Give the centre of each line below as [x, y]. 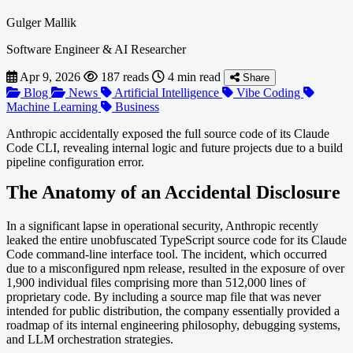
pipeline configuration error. [75, 162]
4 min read [194, 76]
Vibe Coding [268, 92]
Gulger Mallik [41, 22]
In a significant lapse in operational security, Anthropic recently [162, 225]
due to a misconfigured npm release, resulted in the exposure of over [175, 268]
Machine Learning [54, 106]
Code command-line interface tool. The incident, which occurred [167, 254]
